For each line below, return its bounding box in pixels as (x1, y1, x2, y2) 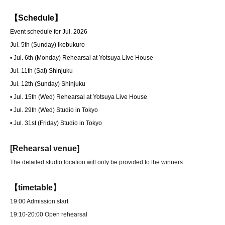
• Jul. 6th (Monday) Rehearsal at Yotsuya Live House (10, 54, 153, 62)
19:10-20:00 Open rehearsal (10, 211, 87, 218)
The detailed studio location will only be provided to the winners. (10, 159, 184, 166)
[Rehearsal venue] (10, 144, 79, 153)
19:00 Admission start (10, 198, 68, 205)
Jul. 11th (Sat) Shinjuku (10, 67, 73, 75)
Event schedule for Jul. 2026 (10, 28, 87, 36)
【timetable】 (10, 183, 61, 192)
